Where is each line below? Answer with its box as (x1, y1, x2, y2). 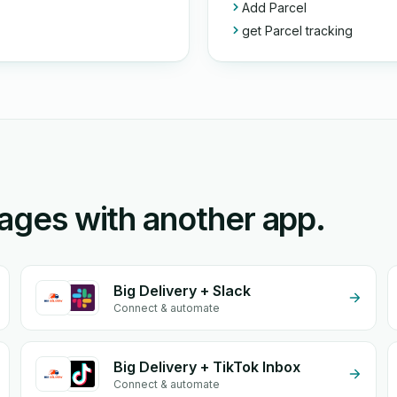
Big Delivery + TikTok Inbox (113, 358, 300, 376)
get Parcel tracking (242, 23, 353, 38)
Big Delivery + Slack (113, 282, 251, 300)
